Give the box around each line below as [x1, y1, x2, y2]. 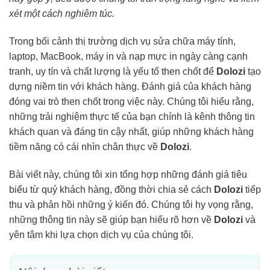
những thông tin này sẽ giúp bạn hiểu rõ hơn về [9, 214, 214, 225]
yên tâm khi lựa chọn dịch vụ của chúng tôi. [9, 229, 193, 240]
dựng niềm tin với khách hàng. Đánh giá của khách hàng [9, 81, 251, 92]
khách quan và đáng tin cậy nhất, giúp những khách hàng [9, 126, 254, 137]
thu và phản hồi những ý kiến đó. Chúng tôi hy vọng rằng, [9, 199, 253, 210]
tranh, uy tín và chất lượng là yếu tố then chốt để [9, 66, 216, 77]
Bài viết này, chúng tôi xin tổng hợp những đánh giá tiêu [9, 169, 247, 180]
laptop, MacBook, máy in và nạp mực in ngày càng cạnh [9, 51, 248, 61]
